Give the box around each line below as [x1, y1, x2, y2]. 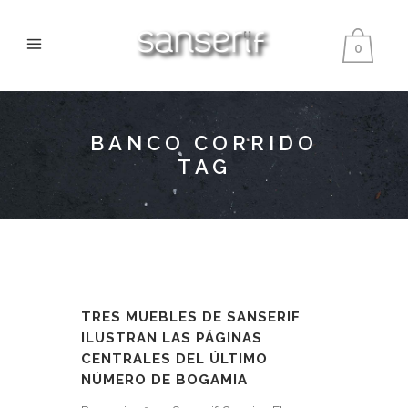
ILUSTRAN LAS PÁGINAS [81, 330, 262, 346]
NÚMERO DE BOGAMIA [81, 372, 248, 388]
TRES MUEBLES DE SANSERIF [81, 309, 301, 325]
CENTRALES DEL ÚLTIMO [81, 351, 268, 367]
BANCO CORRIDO [90, 131, 318, 155]
